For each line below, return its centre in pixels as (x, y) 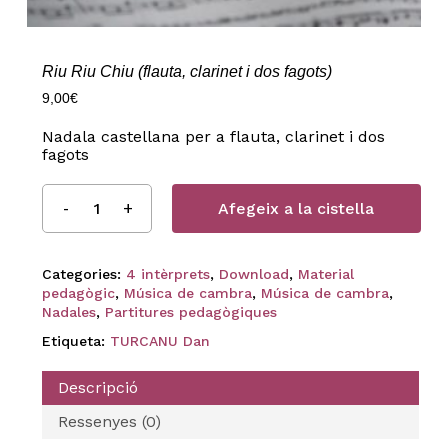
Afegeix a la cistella (296, 208)
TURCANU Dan (159, 340)
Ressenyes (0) (109, 421)
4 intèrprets (167, 273)
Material (325, 273)
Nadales (68, 311)
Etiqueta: (75, 340)
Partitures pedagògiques (190, 311)
